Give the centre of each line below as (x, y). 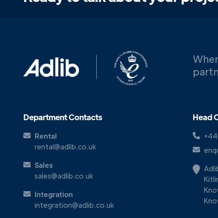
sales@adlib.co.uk (64, 176)
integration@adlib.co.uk (74, 205)
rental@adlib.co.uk (65, 146)
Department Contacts (63, 117)
